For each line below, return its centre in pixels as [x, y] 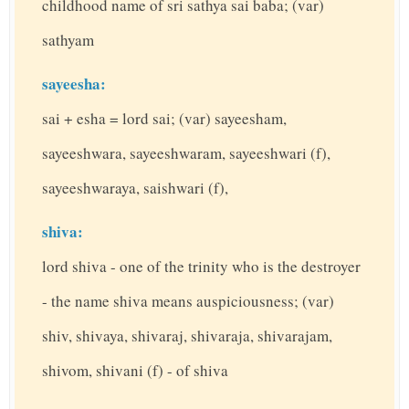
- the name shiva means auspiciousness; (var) [188, 301]
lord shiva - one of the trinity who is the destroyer [201, 267]
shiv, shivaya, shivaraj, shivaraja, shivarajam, [187, 336]
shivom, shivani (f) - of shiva [135, 371]
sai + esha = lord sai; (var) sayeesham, [164, 119]
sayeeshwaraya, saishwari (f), [135, 188]
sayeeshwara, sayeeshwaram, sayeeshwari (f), [186, 153]
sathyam [68, 40]
